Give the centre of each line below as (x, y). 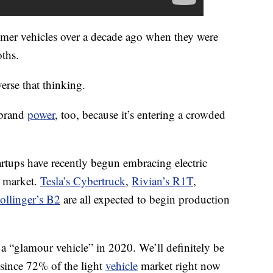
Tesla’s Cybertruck (83, 181)
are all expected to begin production (145, 199)
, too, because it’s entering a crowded (140, 115)
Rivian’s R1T (162, 181)
